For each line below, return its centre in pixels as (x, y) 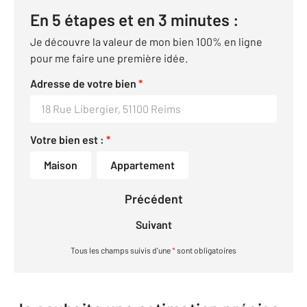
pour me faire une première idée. (109, 58)
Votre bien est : (68, 140)
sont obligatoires (206, 250)
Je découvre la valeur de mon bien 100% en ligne (146, 42)
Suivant (157, 225)
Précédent (157, 199)
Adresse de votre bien (84, 84)
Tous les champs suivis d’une (121, 250)
